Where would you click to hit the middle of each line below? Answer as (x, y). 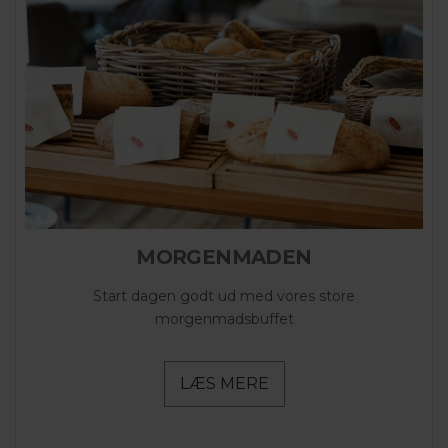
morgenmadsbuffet (224, 318)
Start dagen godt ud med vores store (224, 295)
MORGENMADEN (224, 256)
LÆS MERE (224, 383)
